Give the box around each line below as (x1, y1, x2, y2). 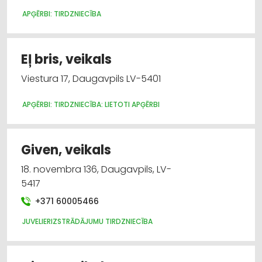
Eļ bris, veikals (21, 50, 112, 68)
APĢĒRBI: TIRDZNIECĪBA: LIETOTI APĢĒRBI (22, 99, 160, 109)
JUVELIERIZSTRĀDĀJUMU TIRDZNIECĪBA (22, 216, 153, 226)
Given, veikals (21, 140, 111, 159)
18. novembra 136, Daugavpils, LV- (21, 162, 171, 176)
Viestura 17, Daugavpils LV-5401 (21, 71, 161, 85)
